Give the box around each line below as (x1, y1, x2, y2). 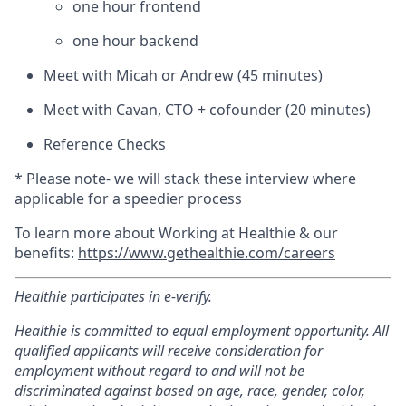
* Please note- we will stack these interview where (14, 169, 356, 189)
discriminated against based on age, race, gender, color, (14, 381, 365, 401)
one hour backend (72, 31, 198, 52)
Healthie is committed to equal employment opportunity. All (14, 321, 389, 342)
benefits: (14, 243, 78, 264)
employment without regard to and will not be (14, 361, 304, 382)
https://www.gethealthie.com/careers (78, 243, 335, 264)
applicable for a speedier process (14, 188, 242, 209)
